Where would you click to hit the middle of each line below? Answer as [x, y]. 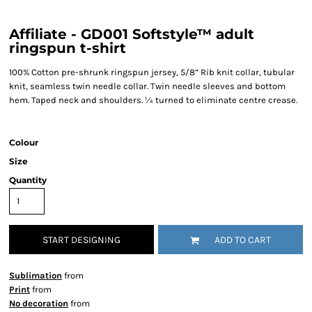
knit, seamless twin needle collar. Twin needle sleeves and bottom [147, 86]
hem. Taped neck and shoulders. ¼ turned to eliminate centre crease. [153, 100]
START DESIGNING [81, 240]
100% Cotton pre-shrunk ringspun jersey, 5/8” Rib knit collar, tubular [152, 72]
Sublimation [36, 275]
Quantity [28, 180]
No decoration [39, 303]
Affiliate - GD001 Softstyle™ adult [132, 34]
